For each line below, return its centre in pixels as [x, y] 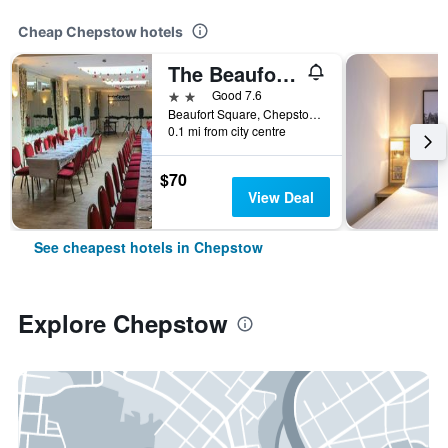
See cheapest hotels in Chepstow [148, 247]
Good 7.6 [237, 94]
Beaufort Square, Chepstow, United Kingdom [315, 113]
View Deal [280, 197]
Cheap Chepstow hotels [100, 31]
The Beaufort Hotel [286, 73]
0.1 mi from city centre [227, 130]
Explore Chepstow [123, 323]
